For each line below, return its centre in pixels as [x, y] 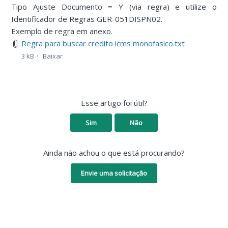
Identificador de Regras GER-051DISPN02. [87, 19]
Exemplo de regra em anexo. [62, 31]
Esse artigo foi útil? [114, 103]
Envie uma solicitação [114, 173]
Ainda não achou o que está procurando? [114, 152]
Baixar [53, 56]
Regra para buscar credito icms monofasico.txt [103, 43]
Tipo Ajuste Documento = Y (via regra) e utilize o [114, 6]
